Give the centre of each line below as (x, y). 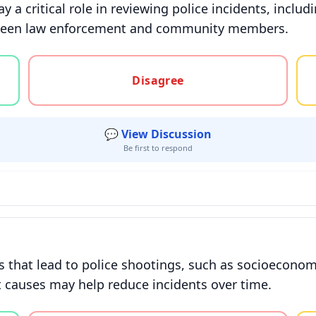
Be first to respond (158, 148)
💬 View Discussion (158, 134)
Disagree (158, 80)
